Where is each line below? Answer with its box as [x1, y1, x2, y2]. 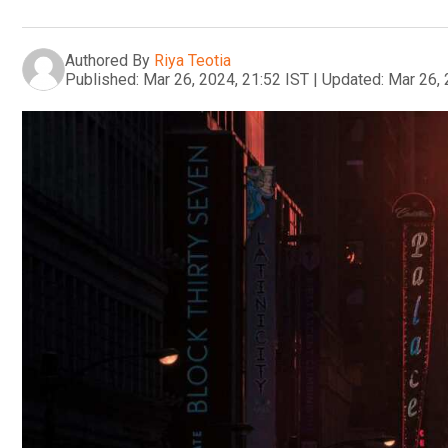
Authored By [65, 50, 150, 70]
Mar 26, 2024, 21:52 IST [143, 69, 309, 89]
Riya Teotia [154, 50, 231, 70]
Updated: [322, 69, 384, 89]
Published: [65, 69, 139, 89]
